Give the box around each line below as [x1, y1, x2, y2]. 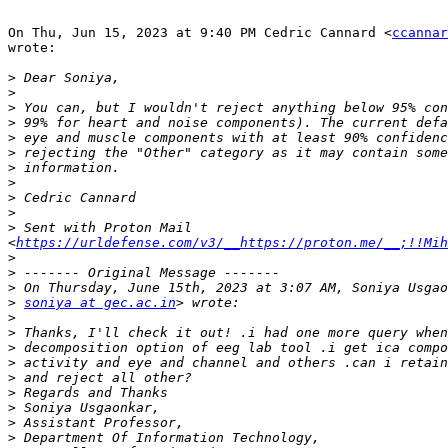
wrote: [8, 40, 56, 56]
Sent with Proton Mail [16, 220, 192, 236]
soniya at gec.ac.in [24, 295, 176, 311]
